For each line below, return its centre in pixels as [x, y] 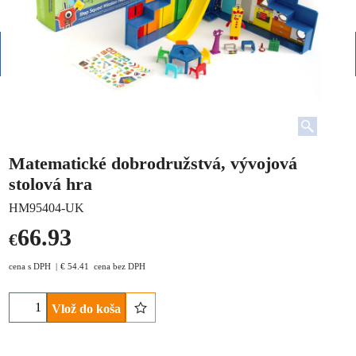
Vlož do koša [86, 308]
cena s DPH [30, 266]
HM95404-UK [46, 208]
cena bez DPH [120, 266]
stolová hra [50, 184]
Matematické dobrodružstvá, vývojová [153, 163]
